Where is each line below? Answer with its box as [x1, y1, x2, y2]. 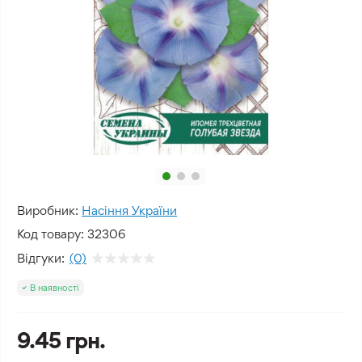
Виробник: [17, 203, 78, 218]
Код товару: [17, 226, 84, 242]
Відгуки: [17, 250, 65, 266]
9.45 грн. [17, 327, 105, 353]
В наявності [30, 282, 79, 293]
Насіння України [82, 203, 177, 218]
